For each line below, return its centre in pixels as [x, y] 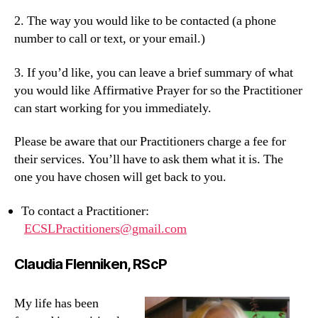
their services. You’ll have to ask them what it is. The [149, 160]
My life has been [56, 303]
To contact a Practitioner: [85, 211]
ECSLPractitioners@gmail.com [105, 229]
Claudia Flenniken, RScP [91, 264]
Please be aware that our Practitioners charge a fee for [150, 142]
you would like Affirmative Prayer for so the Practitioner [158, 90]
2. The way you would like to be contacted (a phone [145, 21]
